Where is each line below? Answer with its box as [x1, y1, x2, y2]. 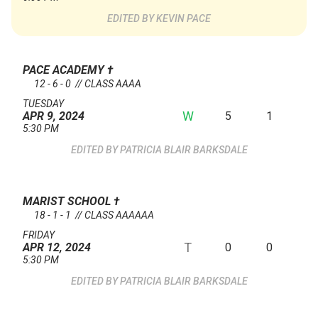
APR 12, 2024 [23, 241, 91, 255]
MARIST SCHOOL [23, 194, 114, 209]
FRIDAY [23, 229, 55, 241]
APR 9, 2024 [23, 109, 84, 124]
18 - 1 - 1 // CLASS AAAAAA [34, 209, 154, 221]
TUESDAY [23, 98, 64, 110]
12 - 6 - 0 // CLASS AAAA [34, 78, 141, 90]
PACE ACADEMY [23, 63, 107, 77]
